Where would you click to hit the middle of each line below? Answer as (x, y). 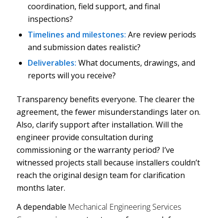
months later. (41, 188)
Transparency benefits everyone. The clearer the (105, 99)
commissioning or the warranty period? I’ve (95, 150)
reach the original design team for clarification (100, 175)
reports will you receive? (72, 75)
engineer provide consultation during (85, 137)
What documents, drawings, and (136, 63)
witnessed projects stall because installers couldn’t (108, 162)
